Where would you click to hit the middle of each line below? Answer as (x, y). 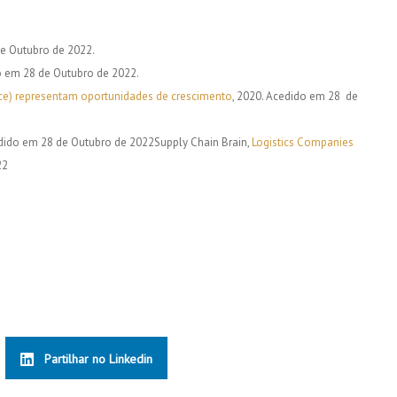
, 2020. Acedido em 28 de (295, 97)
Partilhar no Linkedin (98, 359)
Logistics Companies (301, 143)
